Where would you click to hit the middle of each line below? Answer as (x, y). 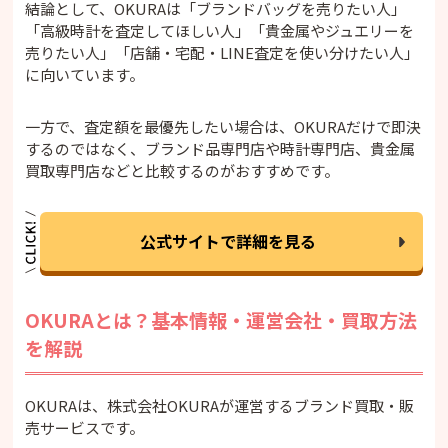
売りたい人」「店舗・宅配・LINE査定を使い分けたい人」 (222, 53)
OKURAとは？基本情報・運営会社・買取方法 (221, 320)
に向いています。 (85, 75)
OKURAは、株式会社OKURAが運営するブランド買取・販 (220, 406)
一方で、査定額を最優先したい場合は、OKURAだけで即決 (223, 127)
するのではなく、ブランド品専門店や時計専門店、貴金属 (220, 149)
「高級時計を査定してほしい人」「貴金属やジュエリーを (220, 31)
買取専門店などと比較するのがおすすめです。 (182, 171)
